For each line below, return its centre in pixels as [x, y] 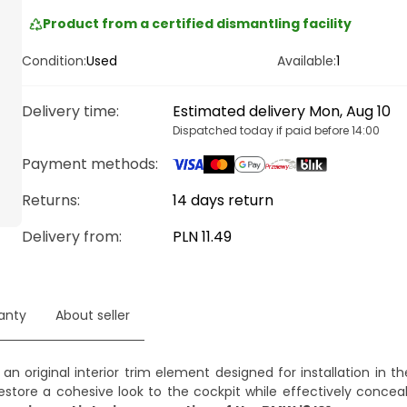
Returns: [51, 200]
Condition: [54, 61]
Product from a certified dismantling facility [198, 24]
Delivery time [69, 111]
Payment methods [89, 164]
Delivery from [70, 237]
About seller [93, 315]
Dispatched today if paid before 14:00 [276, 130]
